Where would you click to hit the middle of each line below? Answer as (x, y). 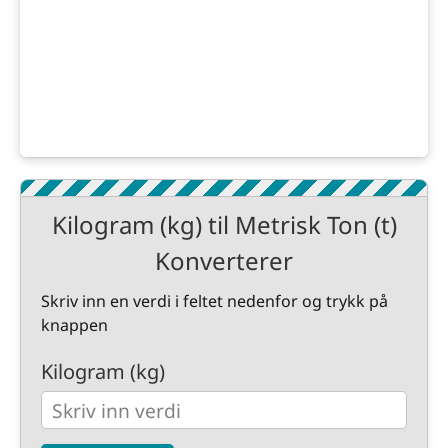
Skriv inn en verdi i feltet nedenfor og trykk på (214, 301)
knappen (74, 325)
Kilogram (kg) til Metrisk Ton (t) (224, 224)
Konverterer (224, 260)
